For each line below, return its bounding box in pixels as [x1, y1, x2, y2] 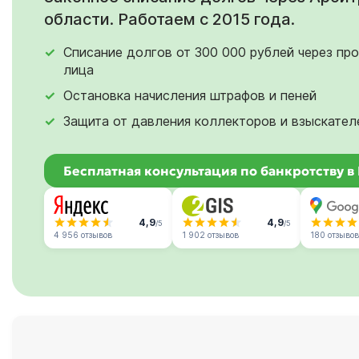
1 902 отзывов [182, 229, 239, 240]
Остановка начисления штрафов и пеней [63, 87, 317, 103]
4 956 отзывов [54, 229, 112, 240]
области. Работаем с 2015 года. [44, 9, 295, 29]
